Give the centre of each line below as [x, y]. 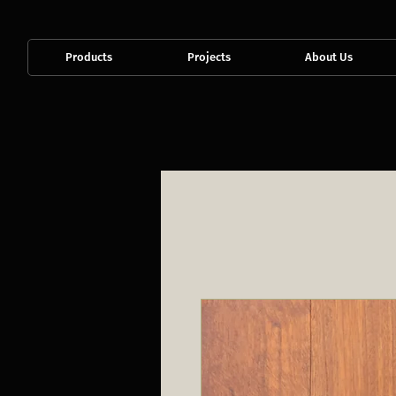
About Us [328, 57]
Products [89, 57]
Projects [209, 57]
